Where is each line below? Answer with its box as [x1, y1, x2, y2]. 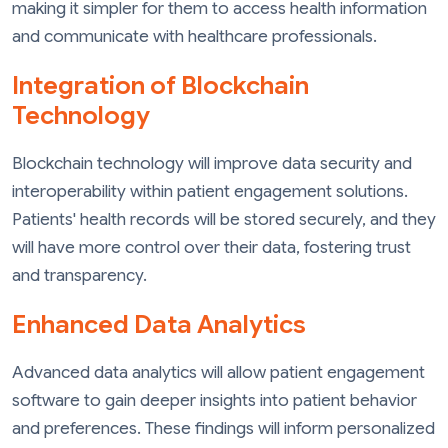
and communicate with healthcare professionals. [12, 26, 377, 48]
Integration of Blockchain [12, 70, 309, 102]
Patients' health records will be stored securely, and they [12, 209, 436, 231]
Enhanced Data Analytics [12, 308, 306, 340]
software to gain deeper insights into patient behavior [12, 389, 417, 411]
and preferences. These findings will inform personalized [12, 417, 435, 439]
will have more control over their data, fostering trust [12, 237, 411, 259]
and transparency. [12, 265, 147, 287]
